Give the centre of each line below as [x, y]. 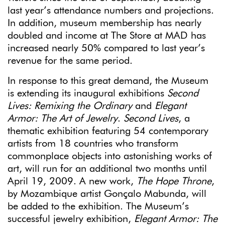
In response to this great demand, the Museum [108, 81]
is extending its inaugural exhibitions [87, 93]
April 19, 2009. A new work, [72, 181]
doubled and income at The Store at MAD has [107, 35]
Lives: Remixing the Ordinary [71, 106]
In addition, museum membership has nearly [104, 23]
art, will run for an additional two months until [107, 168]
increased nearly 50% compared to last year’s [106, 48]
